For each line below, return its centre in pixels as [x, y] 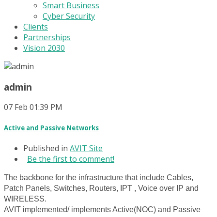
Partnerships [47, 37]
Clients [36, 27]
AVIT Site [86, 148]
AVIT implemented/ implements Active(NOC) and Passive [102, 209]
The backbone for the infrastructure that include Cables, [99, 177]
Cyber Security [69, 16]
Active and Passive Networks [51, 128]
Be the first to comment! [71, 159]
